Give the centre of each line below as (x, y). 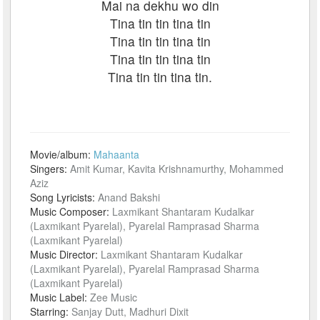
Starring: (51, 311)
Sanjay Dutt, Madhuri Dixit (130, 311)
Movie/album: (62, 154)
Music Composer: (71, 211)
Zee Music (114, 297)
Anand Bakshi (129, 197)
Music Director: (66, 254)
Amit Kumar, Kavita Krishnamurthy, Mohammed (177, 169)
